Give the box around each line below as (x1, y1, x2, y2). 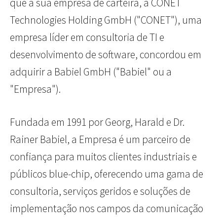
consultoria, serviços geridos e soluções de (10, 184, 190, 198)
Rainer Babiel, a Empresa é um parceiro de (10, 133, 190, 147)
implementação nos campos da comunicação (10, 202, 203, 216)
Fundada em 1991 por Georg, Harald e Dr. (10, 115, 184, 129)
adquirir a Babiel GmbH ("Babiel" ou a (10, 65, 172, 79)
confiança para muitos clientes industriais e (10, 150, 197, 164)
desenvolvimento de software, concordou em (10, 48, 201, 62)
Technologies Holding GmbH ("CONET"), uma (10, 13, 202, 27)
